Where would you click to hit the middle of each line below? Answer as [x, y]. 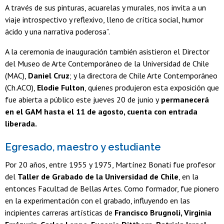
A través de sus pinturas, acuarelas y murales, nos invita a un [105, 7]
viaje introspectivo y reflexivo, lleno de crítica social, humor [104, 19]
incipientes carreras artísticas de [60, 213]
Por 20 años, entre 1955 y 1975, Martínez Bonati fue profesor [110, 165]
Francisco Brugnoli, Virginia [163, 213]
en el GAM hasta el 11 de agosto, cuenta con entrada [101, 111]
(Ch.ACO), [21, 87]
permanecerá [184, 99]
